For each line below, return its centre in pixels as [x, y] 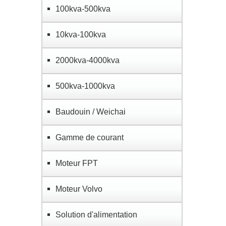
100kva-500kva [83, 9]
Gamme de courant [90, 137]
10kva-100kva [81, 35]
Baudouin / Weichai [91, 112]
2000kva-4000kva [88, 60]
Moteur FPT [77, 163]
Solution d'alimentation [96, 215]
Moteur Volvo [79, 189]
